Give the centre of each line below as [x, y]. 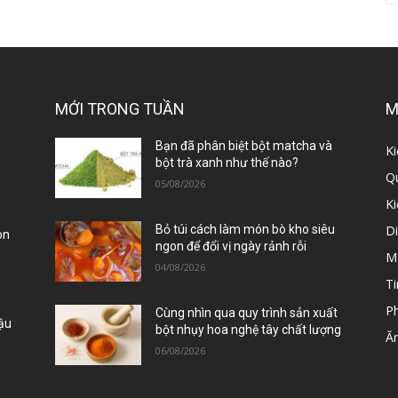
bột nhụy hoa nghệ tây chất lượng [249, 330]
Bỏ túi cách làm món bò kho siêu [246, 230]
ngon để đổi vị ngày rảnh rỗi [231, 247]
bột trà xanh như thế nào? [227, 163]
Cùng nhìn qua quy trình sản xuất [247, 313]
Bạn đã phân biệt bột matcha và [244, 146]
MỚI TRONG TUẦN [120, 109]
